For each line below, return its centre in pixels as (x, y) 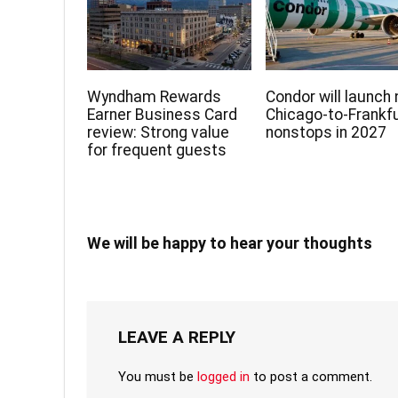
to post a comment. (311, 377)
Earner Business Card (163, 115)
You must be (158, 377)
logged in (223, 377)
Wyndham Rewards (155, 97)
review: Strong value (159, 133)
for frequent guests (157, 151)
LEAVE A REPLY (177, 338)
